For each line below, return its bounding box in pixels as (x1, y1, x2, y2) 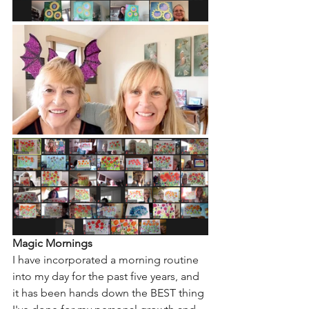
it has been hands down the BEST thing (12, 286, 207, 299)
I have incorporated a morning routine (12, 252, 201, 266)
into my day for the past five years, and (12, 269, 202, 283)
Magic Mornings (12, 236, 92, 250)
